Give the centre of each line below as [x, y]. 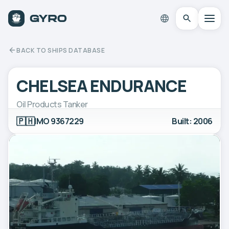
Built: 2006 [192, 121]
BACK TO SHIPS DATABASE [61, 50]
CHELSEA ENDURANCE [101, 86]
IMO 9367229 [59, 121]
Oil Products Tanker [52, 104]
